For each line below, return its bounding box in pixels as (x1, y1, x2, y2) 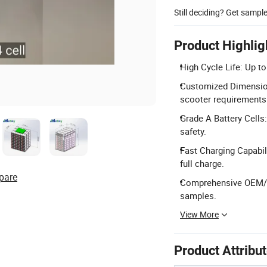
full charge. (180, 157, 224, 169)
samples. (180, 190, 216, 201)
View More (180, 209, 219, 220)
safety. (180, 125, 206, 137)
